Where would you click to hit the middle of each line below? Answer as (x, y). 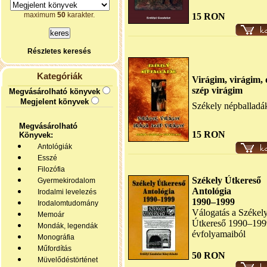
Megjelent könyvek (55, 102)
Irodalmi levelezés (65, 192)
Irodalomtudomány (66, 203)
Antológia (212, 191)
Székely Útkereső (226, 180)
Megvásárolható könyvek (55, 91)
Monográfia (54, 237)
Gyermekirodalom (65, 181)
